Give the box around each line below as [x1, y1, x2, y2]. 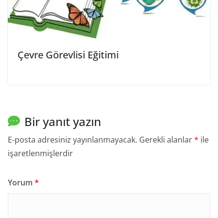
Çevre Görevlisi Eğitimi [18, 48, 119, 61]
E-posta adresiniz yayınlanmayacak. [8, 134, 137, 145]
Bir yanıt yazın [24, 113, 101, 129]
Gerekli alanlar [139, 134, 194, 145]
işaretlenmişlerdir [8, 147, 73, 159]
